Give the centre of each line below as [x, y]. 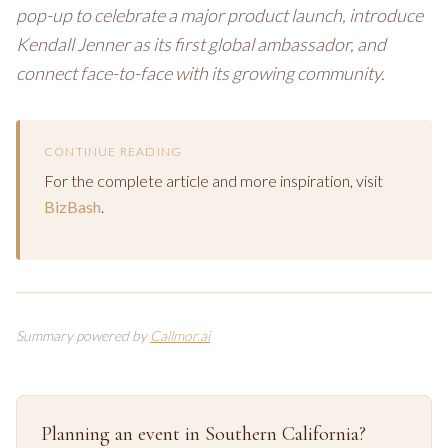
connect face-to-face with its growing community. [200, 73]
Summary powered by [83, 335]
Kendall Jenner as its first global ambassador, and [201, 44]
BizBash [72, 206]
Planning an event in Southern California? [203, 434]
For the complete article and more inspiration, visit [213, 180]
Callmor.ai [180, 335]
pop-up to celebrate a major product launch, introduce [219, 15]
